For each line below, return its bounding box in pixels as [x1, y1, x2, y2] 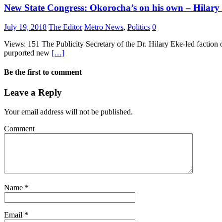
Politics [127, 22, 150, 31]
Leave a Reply [4, 87, 62, 98]
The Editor [49, 22, 82, 31]
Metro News [84, 22, 123, 31]
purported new [4, 48, 52, 57]
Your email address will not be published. [4, 107, 133, 116]
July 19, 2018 [4, 22, 47, 31]
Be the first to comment [4, 67, 82, 76]
